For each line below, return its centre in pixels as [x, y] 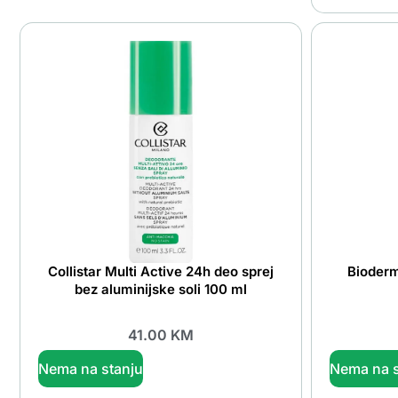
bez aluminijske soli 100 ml [160, 290]
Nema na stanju [91, 368]
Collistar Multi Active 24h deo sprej [160, 272]
